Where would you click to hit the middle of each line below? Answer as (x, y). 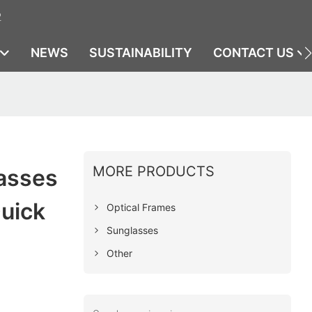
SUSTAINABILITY (141, 53)
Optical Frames (141, 207)
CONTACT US (253, 53)
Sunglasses (132, 230)
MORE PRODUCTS (153, 171)
